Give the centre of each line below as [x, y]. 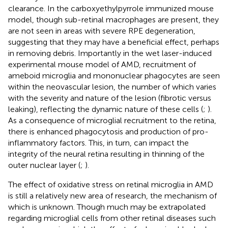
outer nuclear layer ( [44, 165]
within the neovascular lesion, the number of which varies [112, 87]
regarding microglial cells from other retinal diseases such [112, 218]
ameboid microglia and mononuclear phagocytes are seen [114, 75]
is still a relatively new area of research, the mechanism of [112, 195]
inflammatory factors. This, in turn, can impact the [98, 142]
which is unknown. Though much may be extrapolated [107, 207]
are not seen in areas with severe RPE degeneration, [102, 31]
